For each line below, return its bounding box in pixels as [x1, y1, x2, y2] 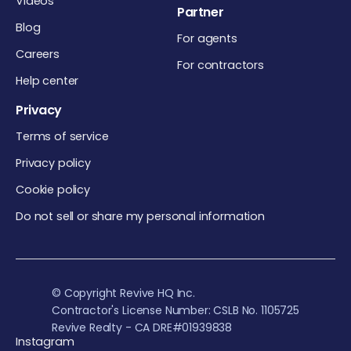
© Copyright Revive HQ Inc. [52, 284, 195, 301]
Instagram [16, 333, 74, 349]
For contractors [177, 56, 264, 73]
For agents [177, 30, 237, 46]
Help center [16, 72, 79, 89]
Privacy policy [16, 154, 91, 171]
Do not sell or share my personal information [16, 208, 265, 224]
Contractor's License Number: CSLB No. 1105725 [52, 302, 299, 318]
